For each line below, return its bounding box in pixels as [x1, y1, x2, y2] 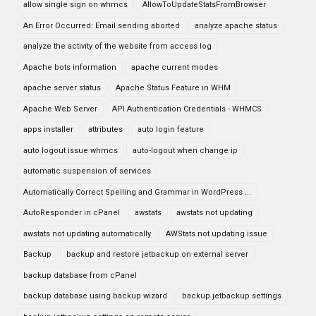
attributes [88, 125, 123, 134]
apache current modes [131, 62, 218, 72]
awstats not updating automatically [23, 229, 151, 238]
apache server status [23, 83, 101, 92]
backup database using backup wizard [23, 291, 167, 300]
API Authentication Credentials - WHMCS [112, 104, 262, 114]
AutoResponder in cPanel [23, 208, 120, 217]
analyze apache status [195, 20, 277, 30]
